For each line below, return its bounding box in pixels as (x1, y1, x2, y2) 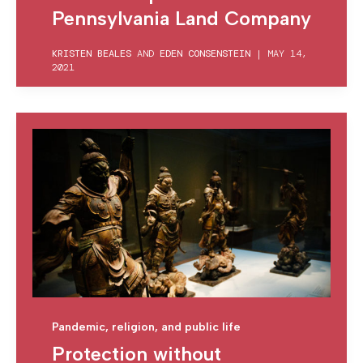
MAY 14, (267, 46, 307, 60)
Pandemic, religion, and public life (52, 319, 241, 334)
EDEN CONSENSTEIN (160, 46, 250, 60)
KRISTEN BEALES (52, 46, 131, 60)
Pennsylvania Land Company (52, 6, 311, 30)
